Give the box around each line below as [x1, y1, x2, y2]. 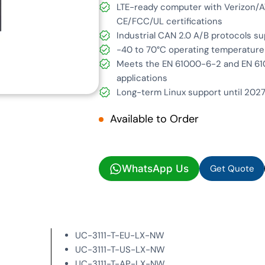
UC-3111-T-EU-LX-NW [75, 230, 165, 242]
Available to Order [110, 112, 199, 127]
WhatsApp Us [122, 163, 189, 175]
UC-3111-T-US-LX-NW [75, 244, 166, 256]
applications [117, 72, 167, 85]
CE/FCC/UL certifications [117, 15, 222, 28]
